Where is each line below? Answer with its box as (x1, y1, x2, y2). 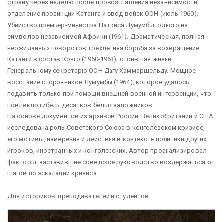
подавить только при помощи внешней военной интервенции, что (7, 90, 211, 97)
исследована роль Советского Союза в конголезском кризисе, (7, 124, 205, 131)
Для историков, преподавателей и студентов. (7, 192, 151, 200)
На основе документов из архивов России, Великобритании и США (7, 112, 214, 120)
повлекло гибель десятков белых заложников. (7, 101, 154, 109)
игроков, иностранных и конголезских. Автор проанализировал (7, 147, 207, 154)
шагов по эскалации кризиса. (7, 169, 98, 177)
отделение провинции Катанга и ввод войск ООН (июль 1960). (7, 10, 198, 17)
